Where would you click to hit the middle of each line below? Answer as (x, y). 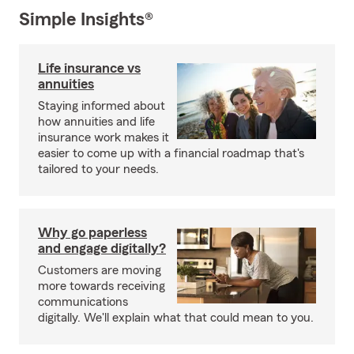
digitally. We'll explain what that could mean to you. (176, 318)
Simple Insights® (86, 20)
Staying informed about (102, 106)
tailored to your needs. (98, 169)
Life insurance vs (89, 68)
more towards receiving (102, 286)
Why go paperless (92, 232)
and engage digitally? (102, 248)
